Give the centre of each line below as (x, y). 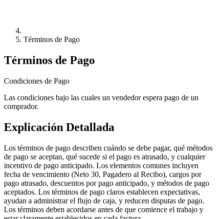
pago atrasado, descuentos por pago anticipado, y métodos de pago (107, 183)
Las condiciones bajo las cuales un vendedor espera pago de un (101, 97)
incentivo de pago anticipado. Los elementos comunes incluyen (101, 165)
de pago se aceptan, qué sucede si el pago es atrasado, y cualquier (105, 156)
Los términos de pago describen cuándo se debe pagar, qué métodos (108, 148)
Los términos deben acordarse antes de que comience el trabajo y (104, 209)
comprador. (21, 106)
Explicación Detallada (59, 127)
